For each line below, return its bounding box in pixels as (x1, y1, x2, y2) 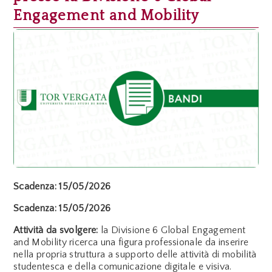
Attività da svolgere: (13, 224, 98, 236)
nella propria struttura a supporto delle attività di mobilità (13, 248, 257, 260)
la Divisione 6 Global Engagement (98, 224, 246, 236)
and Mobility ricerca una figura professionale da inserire (13, 236, 249, 248)
